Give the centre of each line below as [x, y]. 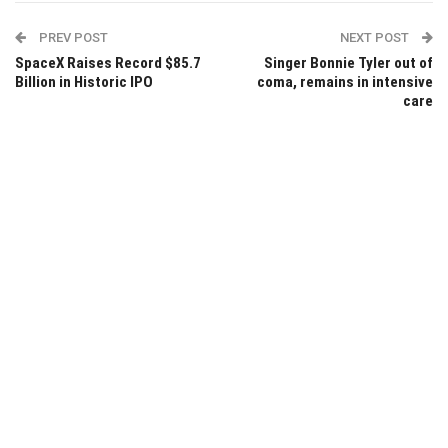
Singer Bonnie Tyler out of [348, 62]
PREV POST [72, 37]
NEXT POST [376, 37]
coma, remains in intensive [345, 81]
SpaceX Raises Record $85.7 [108, 62]
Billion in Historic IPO [84, 81]
